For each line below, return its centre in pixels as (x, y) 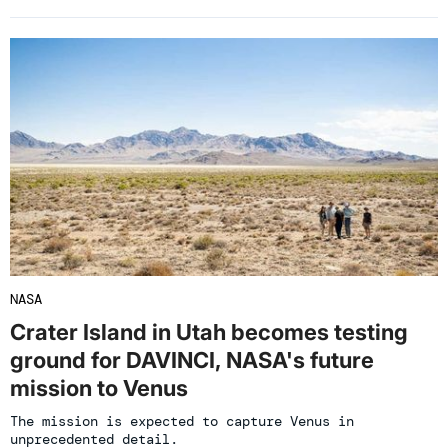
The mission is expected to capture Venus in (182, 420)
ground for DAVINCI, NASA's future (192, 359)
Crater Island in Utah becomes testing (209, 331)
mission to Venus (99, 387)
